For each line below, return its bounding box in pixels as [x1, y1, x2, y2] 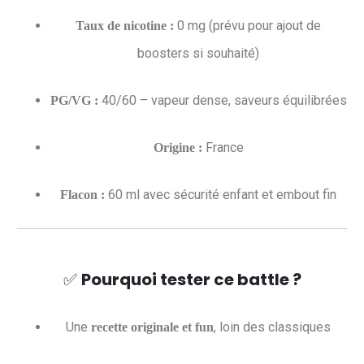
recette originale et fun [91, 320, 214, 334]
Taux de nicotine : [76, 19, 174, 32]
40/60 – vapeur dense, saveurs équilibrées [97, 93, 347, 108]
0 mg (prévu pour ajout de [174, 18, 321, 33]
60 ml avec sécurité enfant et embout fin [105, 187, 336, 202]
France [201, 140, 244, 155]
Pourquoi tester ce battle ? [80, 268, 301, 291]
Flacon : [60, 188, 105, 201]
